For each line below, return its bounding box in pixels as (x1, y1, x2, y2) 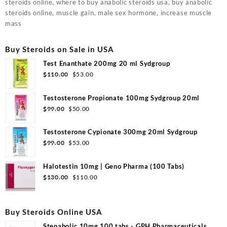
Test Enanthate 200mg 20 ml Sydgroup (43, 59, 170, 68)
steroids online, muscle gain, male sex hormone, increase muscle (5, 8, 212, 17)
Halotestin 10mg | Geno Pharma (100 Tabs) (43, 162, 184, 170)
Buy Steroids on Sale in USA (5, 44, 114, 54)
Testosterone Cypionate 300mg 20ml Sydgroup (43, 128, 198, 136)
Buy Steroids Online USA (5, 207, 102, 216)
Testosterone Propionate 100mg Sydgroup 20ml (43, 93, 200, 102)
